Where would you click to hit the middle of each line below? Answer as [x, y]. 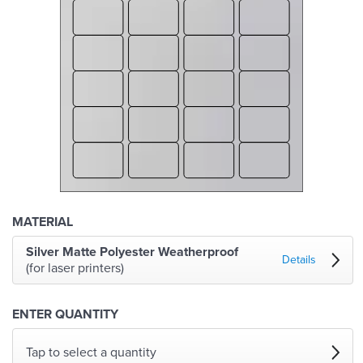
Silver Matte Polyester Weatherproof [132, 252]
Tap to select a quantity [91, 353]
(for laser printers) [75, 269]
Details [299, 260]
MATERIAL [43, 222]
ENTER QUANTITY [65, 315]
